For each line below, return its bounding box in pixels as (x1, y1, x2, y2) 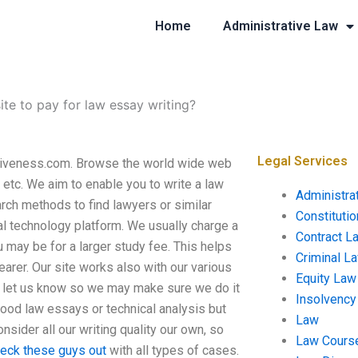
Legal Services (257, 153, 348, 169)
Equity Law (295, 271, 356, 286)
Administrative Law (222, 18, 338, 34)
